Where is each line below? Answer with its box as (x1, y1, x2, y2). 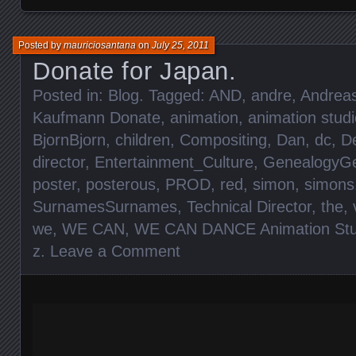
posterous (86, 175, 156, 193)
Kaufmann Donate (33, 108, 161, 126)
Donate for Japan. (33, 56, 237, 85)
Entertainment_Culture (95, 153, 253, 171)
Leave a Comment (50, 242, 180, 260)
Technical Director (187, 197, 311, 215)
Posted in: (33, 86, 108, 104)
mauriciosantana (64, 39, 136, 51)
